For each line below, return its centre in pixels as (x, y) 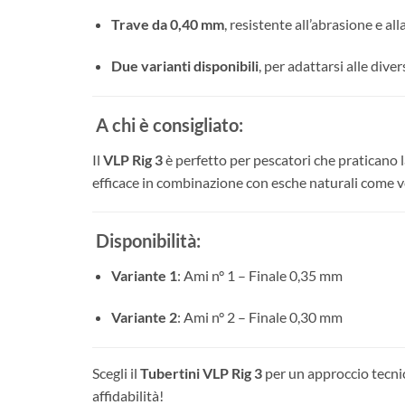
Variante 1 (144, 276)
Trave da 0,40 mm (167, 24)
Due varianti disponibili (184, 65)
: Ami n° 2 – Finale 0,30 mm (259, 317)
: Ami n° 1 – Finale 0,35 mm (259, 276)
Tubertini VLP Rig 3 (201, 373)
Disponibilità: (146, 241)
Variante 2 (144, 317)
